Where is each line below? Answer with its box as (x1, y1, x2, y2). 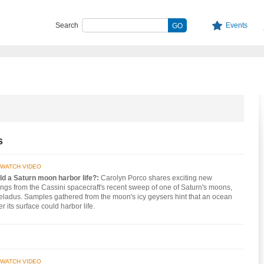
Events (225, 21, 247, 29)
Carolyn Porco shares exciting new (101, 173, 212, 182)
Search (55, 21, 78, 29)
